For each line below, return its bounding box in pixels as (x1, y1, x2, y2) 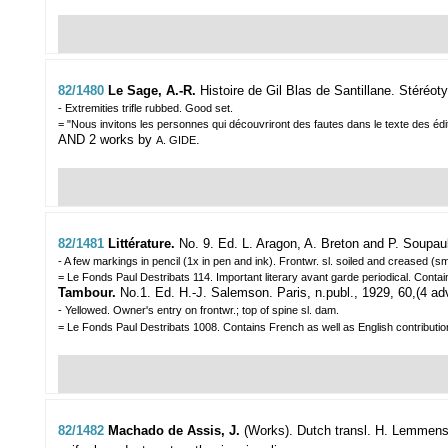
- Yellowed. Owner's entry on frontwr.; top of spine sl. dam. (58, 304, 339, 317)
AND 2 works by (58, 132, 156, 148)
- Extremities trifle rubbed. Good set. (58, 102, 233, 115)
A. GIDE (156, 134, 196, 147)
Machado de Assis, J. (108, 423, 244, 439)
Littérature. (108, 236, 175, 252)
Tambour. (58, 285, 120, 301)
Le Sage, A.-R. (108, 83, 200, 99)
